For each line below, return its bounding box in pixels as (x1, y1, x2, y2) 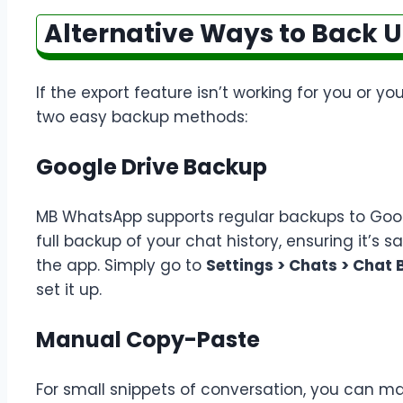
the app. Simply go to (36, 254, 206, 276)
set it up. (36, 278, 102, 300)
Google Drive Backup (36, 151, 267, 182)
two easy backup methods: (36, 105, 247, 128)
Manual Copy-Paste (36, 324, 260, 354)
